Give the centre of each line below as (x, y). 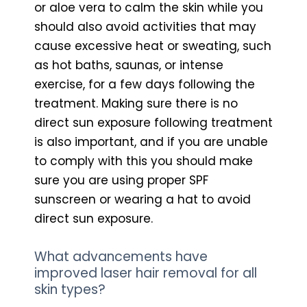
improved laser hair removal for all (146, 273)
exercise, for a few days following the (145, 84)
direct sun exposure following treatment (153, 122)
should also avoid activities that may (145, 26)
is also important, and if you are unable (151, 142)
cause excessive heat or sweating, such (153, 46)
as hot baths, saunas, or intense (129, 65)
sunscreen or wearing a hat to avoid (143, 199)
